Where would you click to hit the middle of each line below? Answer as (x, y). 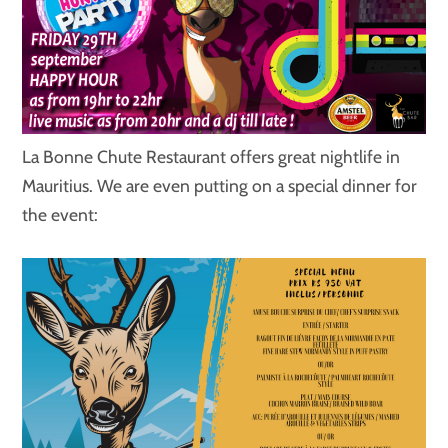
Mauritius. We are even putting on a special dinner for (220, 185)
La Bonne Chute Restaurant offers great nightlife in (211, 156)
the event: (60, 214)
